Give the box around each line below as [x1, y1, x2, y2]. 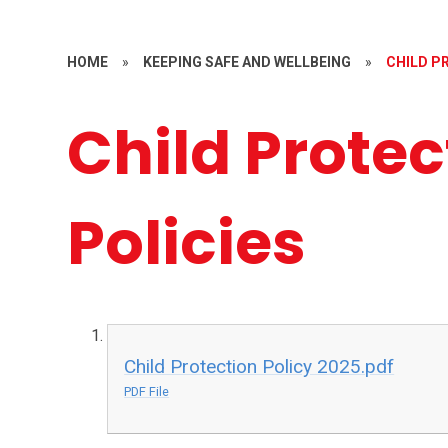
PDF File [124, 383, 170, 399]
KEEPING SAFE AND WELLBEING [143, 54, 352, 70]
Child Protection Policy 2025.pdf [124, 354, 395, 378]
